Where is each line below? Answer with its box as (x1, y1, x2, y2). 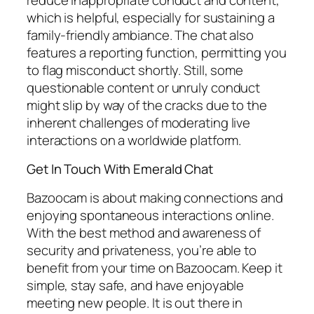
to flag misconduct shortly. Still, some (27, 60, 244, 79)
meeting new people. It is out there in (27, 293, 243, 312)
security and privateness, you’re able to (27, 240, 257, 259)
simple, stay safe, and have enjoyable (27, 275, 245, 294)
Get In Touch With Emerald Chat (27, 160, 213, 179)
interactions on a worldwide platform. (27, 130, 242, 149)
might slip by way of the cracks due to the (27, 95, 267, 114)
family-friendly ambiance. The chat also (27, 25, 254, 44)
